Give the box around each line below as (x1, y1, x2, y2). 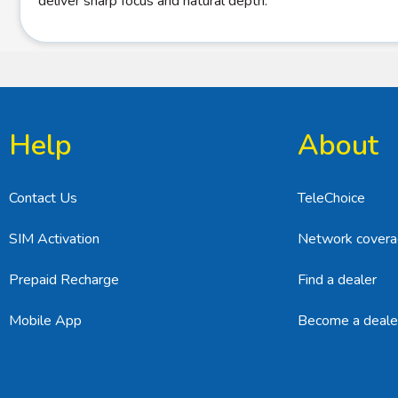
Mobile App (9, 311, 82, 330)
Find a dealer (298, 270, 377, 290)
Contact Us (9, 188, 77, 208)
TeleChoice (298, 188, 365, 208)
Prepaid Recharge (9, 270, 119, 290)
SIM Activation (9, 229, 99, 249)
